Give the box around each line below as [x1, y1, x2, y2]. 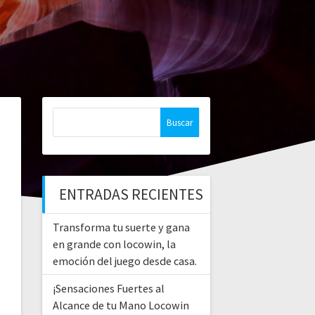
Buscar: [51, 107, 92, 124]
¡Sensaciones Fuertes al [52, 281, 165, 296]
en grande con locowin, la [52, 237, 176, 252]
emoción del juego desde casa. [52, 254, 197, 269]
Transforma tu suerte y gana [52, 220, 190, 235]
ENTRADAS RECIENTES [58, 185, 203, 205]
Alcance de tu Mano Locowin [52, 298, 189, 313]
